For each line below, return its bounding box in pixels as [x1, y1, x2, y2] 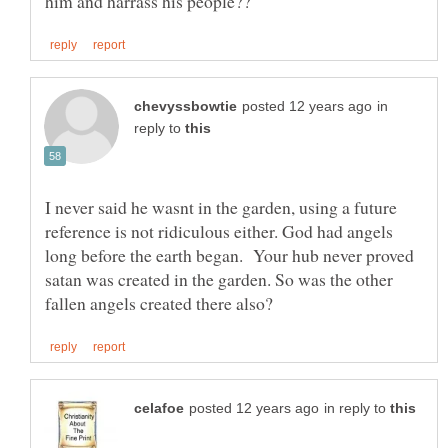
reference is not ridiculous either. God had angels [45, 218, 393, 243]
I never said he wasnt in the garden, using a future [45, 194, 397, 219]
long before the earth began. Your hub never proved [45, 242, 414, 267]
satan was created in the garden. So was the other [45, 266, 393, 291]
